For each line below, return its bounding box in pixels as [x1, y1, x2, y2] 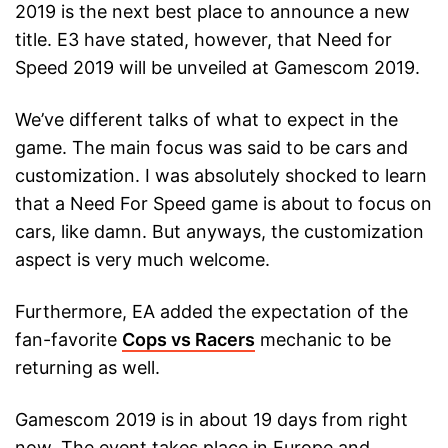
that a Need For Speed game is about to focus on [15, 193, 432, 215]
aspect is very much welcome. [15, 249, 270, 271]
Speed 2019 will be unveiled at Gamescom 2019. [15, 57, 420, 79]
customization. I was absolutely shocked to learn [15, 165, 427, 187]
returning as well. [15, 357, 160, 379]
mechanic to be [255, 329, 391, 351]
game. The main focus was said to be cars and [15, 137, 408, 159]
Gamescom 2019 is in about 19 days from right [15, 409, 408, 431]
